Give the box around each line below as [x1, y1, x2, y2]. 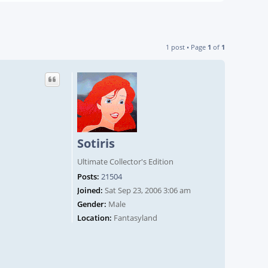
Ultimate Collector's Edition [77, 156, 173, 167]
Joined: [77, 185, 103, 196]
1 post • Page [166, 42, 208, 52]
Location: [77, 212, 112, 224]
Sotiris [77, 135, 115, 152]
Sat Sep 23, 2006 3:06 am [103, 185, 191, 196]
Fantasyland [112, 212, 157, 224]
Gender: [77, 199, 106, 210]
